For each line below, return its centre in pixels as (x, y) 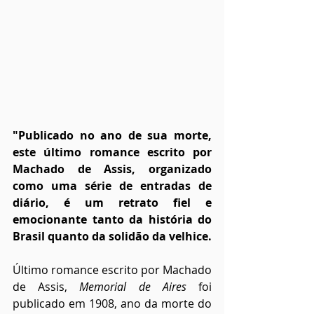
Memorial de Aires (133, 287)
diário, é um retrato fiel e (112, 203)
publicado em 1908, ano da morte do (112, 304)
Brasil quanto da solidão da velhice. (112, 237)
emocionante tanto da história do (112, 220)
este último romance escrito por (112, 152)
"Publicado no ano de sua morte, (112, 136)
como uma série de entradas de (112, 186)
